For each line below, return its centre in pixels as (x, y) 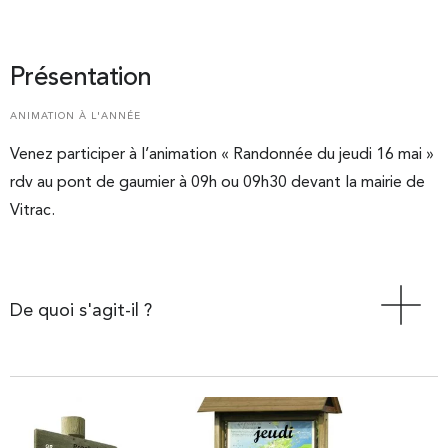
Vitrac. (32, 211)
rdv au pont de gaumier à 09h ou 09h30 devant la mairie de (217, 183)
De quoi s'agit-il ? (81, 310)
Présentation (81, 78)
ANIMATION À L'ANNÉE (75, 116)
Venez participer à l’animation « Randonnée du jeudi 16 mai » (222, 155)
